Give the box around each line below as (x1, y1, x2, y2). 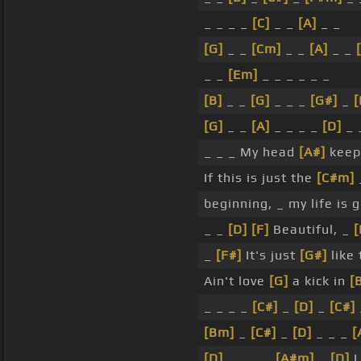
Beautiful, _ (269, 222, 354, 238)
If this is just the (204, 170, 317, 186)
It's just (242, 247, 300, 263)
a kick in (288, 273, 350, 289)
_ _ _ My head (204, 144, 299, 160)
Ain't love (204, 273, 269, 289)
